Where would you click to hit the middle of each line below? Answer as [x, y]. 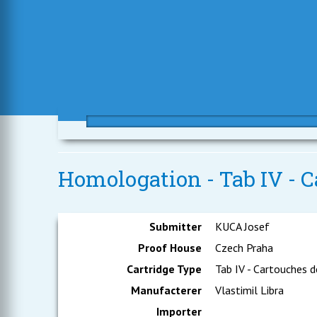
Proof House [170, 248]
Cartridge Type [165, 269]
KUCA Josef [241, 226]
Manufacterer [167, 290]
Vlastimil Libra [248, 290]
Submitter [176, 226]
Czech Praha [243, 248]
